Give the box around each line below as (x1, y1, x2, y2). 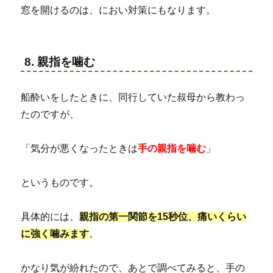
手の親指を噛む (138, 143, 207, 154)
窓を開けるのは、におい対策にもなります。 (21, 4, 216, 15)
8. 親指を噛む (24, 55, 96, 68)
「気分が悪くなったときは (21, 143, 138, 154)
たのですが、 (21, 108, 80, 119)
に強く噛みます (21, 228, 90, 239)
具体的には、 (21, 211, 80, 222)
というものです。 (21, 177, 99, 188)
